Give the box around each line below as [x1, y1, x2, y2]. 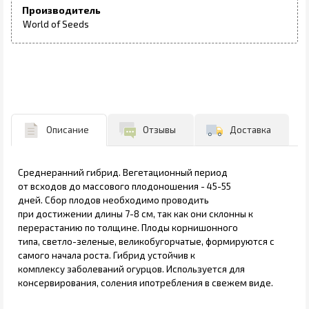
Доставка [230, 123, 271, 135]
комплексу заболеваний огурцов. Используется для [18, 263, 245, 275]
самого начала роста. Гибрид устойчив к [18, 250, 195, 261]
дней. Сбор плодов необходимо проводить [18, 195, 209, 206]
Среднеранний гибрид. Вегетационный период [18, 167, 228, 179]
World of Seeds [23, 18, 89, 30]
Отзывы [143, 123, 176, 135]
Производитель [22, 3, 101, 16]
